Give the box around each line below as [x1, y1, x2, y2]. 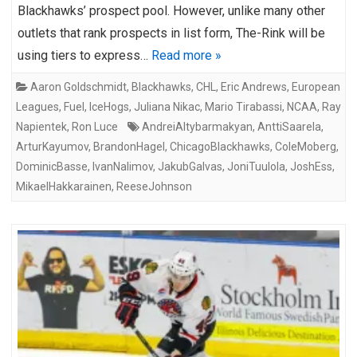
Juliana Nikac [134, 100, 200, 113]
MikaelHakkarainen [16, 179, 112, 193]
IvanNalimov [92, 159, 153, 173]
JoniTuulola [227, 159, 285, 173]
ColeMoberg [275, 139, 336, 153]
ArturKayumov [16, 139, 88, 153]
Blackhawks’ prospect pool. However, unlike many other [18, 2, 325, 18]
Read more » [151, 47, 222, 63]
